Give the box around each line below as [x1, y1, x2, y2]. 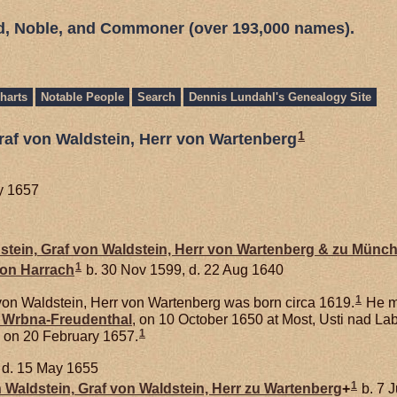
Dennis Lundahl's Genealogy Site [189, 90, 371, 104]
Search [137, 90, 175, 104]
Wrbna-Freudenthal [2, 311, 132, 327]
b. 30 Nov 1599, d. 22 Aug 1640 [82, 261, 284, 277]
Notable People [41, 90, 124, 104]
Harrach [20, 261, 74, 277]
